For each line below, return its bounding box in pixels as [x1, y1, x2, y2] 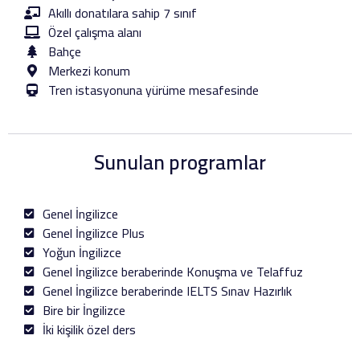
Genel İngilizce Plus [42, 221, 145, 246]
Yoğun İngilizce [42, 240, 121, 265]
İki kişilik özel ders [42, 317, 136, 342]
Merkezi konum [48, 59, 130, 84]
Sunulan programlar [94, 143, 266, 182]
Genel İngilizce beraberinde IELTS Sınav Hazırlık [42, 279, 292, 304]
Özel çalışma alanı [48, 20, 141, 45]
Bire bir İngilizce [42, 298, 125, 323]
